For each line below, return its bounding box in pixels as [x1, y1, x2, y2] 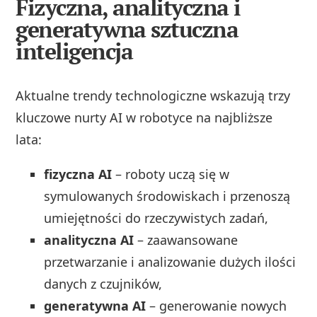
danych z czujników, [44, 275, 163, 292]
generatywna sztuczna [16, 13, 238, 44]
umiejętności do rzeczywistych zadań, [44, 209, 269, 226]
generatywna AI [44, 296, 146, 314]
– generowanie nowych [146, 296, 287, 314]
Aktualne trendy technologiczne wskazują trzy [16, 86, 291, 104]
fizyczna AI [44, 165, 113, 183]
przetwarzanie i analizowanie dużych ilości [44, 253, 296, 270]
